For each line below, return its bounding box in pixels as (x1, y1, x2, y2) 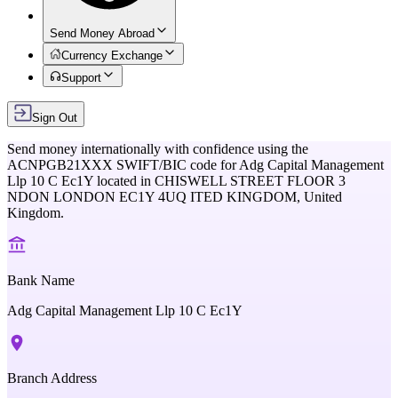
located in (97, 173, 151, 188)
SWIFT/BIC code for (113, 157, 239, 172)
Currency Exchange (61, 49, 163, 62)
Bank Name (7, 273, 75, 288)
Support (61, 71, 102, 84)
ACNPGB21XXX (7, 157, 113, 172)
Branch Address (7, 370, 97, 386)
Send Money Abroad (50, 27, 155, 40)
